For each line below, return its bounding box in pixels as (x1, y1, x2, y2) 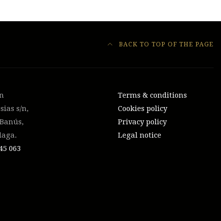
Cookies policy (118, 104, 167, 113)
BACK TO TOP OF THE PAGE (117, 40, 214, 48)
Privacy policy (118, 117, 167, 127)
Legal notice (118, 131, 161, 140)
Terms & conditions (118, 91, 187, 100)
